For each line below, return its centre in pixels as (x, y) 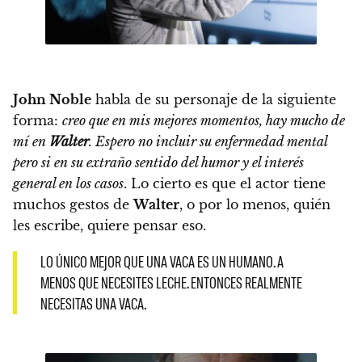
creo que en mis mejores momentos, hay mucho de (204, 120)
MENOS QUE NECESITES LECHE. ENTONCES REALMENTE (171, 282)
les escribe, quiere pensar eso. (109, 225)
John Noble (52, 99)
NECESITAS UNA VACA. (93, 303)
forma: (38, 120)
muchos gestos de (73, 204)
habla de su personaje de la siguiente (214, 99)
